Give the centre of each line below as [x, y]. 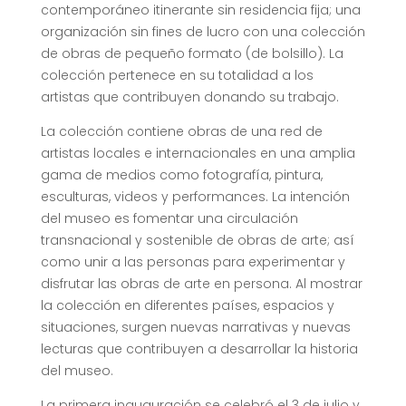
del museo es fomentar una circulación [169, 219]
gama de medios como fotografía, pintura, [181, 175]
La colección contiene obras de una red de [181, 132]
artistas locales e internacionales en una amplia [198, 154]
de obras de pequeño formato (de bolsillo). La [192, 54]
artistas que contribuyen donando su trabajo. [189, 97]
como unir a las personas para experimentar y [193, 262]
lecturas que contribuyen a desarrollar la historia [199, 349]
